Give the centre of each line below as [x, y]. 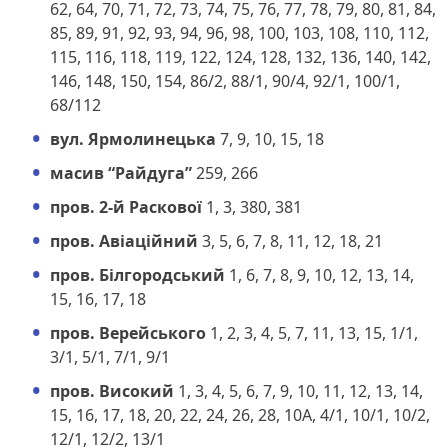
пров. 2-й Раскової [126, 206]
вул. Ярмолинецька [133, 138]
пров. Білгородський [137, 274]
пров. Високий [112, 390]
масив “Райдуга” [121, 172]
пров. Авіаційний [124, 240]
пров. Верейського [128, 332]
